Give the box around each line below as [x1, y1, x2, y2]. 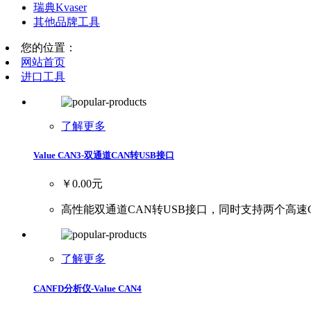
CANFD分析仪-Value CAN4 [33, 283, 142, 294]
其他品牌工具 [33, 16, 100, 28]
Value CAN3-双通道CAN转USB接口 [33, 150, 174, 161]
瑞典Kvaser [33, 1, 87, 14]
